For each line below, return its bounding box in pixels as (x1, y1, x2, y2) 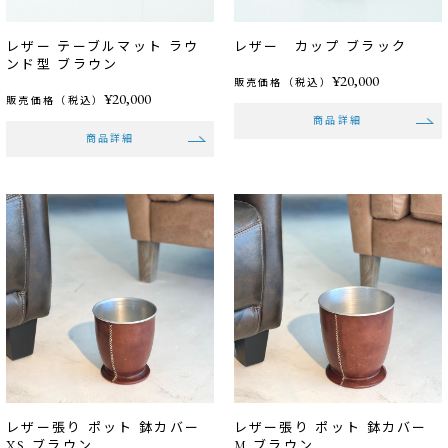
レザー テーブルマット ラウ (6, 38, 200, 56)
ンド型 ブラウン (6, 56, 119, 74)
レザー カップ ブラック (233, 38, 408, 56)
